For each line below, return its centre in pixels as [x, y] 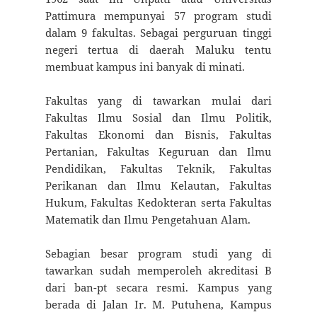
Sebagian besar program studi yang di [158, 253]
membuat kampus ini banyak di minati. [145, 66]
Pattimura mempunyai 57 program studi [158, 15]
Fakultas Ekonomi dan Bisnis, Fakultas [158, 134]
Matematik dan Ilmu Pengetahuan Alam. [148, 219]
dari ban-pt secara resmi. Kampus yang [158, 287]
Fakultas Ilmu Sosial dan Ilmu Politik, [158, 117]
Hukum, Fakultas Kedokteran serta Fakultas [158, 202]
